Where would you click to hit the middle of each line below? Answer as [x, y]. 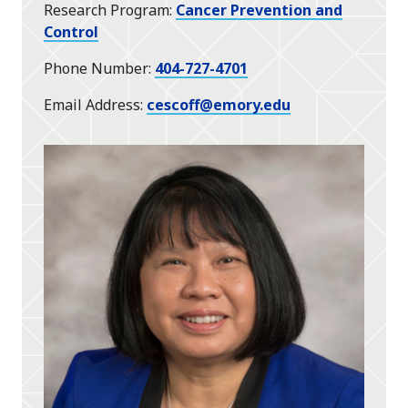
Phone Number [96, 69]
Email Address [92, 105]
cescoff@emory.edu [219, 105]
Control [71, 32]
